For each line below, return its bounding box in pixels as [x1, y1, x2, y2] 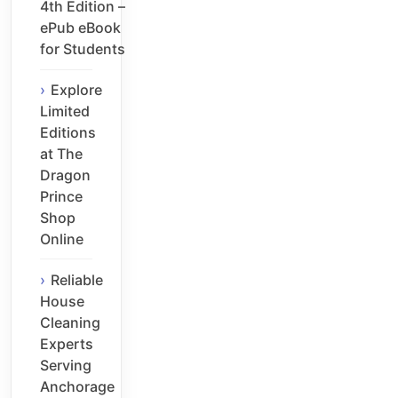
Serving [40, 355, 92, 374]
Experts [40, 334, 93, 353]
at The [40, 145, 83, 163]
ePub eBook [40, 19, 121, 37]
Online [40, 230, 84, 249]
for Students [40, 40, 125, 59]
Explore [51, 81, 102, 99]
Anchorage [40, 377, 115, 395]
